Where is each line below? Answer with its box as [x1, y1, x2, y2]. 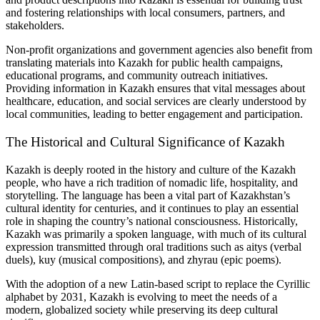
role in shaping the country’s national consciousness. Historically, [6, 214, 298, 227]
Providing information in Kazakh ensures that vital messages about [6, 82, 305, 95]
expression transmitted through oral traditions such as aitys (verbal [6, 240, 301, 253]
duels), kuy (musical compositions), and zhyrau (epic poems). [6, 253, 281, 266]
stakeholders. [6, 19, 64, 32]
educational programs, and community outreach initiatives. [6, 69, 268, 82]
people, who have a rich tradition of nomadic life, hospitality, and [6, 176, 298, 189]
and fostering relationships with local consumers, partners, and [6, 6, 285, 19]
